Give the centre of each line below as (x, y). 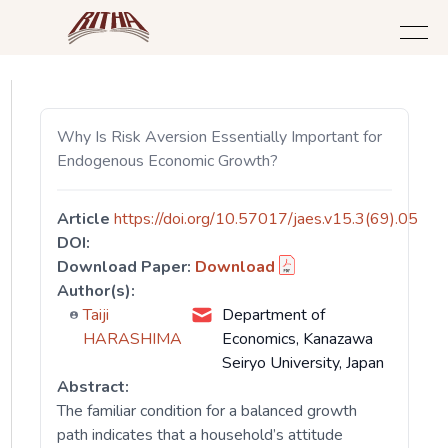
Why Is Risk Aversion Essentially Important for (220, 137)
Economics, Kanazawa (297, 339)
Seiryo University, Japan (302, 363)
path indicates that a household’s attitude (200, 435)
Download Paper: (124, 267)
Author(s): (96, 291)
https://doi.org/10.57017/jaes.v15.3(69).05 (266, 219)
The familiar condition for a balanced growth (207, 411)
